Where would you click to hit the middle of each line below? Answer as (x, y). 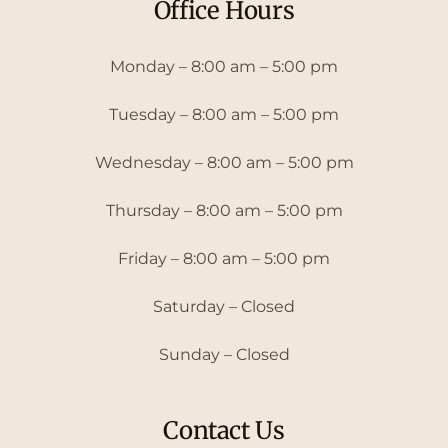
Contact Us (224, 430)
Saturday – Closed (224, 306)
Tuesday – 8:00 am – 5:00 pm (224, 114)
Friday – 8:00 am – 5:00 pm (224, 258)
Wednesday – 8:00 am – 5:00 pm (224, 162)
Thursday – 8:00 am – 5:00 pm (224, 210)
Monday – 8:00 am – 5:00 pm (224, 66)
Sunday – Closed (224, 354)
